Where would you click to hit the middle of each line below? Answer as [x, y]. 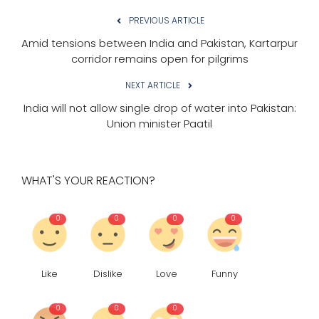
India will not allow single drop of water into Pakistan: [159, 108]
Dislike [108, 274]
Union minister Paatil [159, 124]
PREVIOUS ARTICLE [167, 21]
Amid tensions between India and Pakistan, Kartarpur [159, 43]
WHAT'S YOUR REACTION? [88, 181]
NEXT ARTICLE [152, 85]
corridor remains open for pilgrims [159, 59]
